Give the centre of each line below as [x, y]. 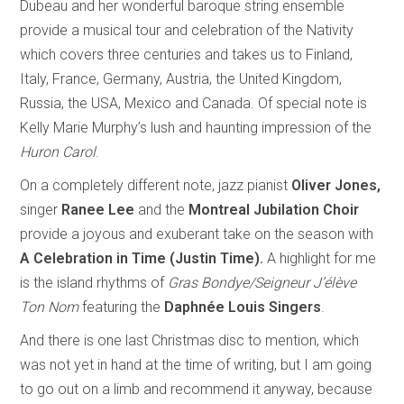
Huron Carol [58, 152]
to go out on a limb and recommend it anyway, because [197, 390]
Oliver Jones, [336, 186]
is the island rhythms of [94, 283]
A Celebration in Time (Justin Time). [144, 259]
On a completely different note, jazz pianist [156, 186]
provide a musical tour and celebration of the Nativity [187, 31]
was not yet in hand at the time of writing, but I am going [196, 365]
